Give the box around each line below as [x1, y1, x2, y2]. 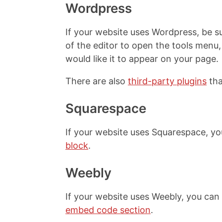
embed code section [65, 205, 151, 215]
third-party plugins [128, 76, 207, 86]
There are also [65, 76, 128, 86]
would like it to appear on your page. [65, 54, 219, 64]
